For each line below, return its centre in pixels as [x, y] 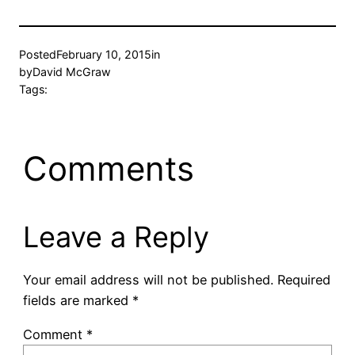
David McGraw [72, 72]
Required [303, 280]
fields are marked [77, 301]
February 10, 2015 [104, 55]
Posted [38, 55]
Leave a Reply [116, 237]
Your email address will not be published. [148, 280]
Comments [108, 169]
